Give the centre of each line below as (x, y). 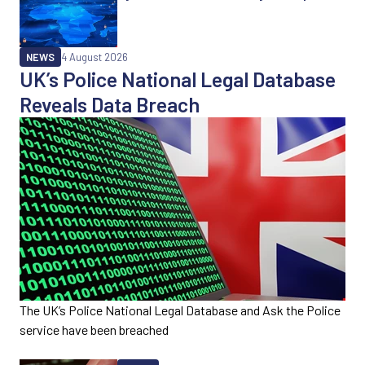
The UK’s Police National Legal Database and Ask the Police (180, 310)
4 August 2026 (95, 57)
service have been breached (94, 329)
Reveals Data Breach (110, 104)
